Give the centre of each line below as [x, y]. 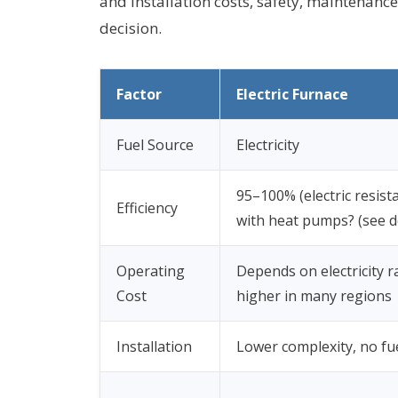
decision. [131, 28]
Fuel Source [155, 144]
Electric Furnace [292, 94]
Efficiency [147, 207]
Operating [151, 271]
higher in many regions [314, 295]
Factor [139, 94]
